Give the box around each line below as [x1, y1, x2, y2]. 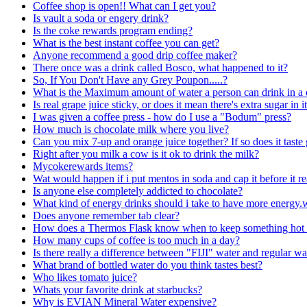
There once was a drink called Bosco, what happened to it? [33, 61, 288, 73]
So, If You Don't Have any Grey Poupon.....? [33, 73, 228, 86]
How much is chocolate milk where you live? [33, 123, 229, 135]
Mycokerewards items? [33, 160, 133, 172]
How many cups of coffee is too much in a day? [33, 234, 240, 246]
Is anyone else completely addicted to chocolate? [33, 184, 243, 197]
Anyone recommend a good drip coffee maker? [33, 49, 237, 61]
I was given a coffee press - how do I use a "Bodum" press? [33, 110, 291, 123]
